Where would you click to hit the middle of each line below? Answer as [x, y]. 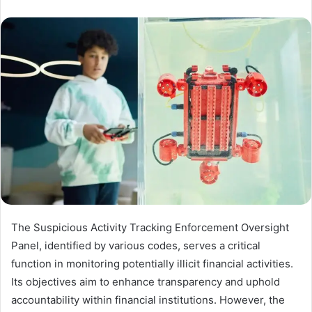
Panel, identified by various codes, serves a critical [136, 245]
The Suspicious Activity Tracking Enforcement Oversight [150, 227]
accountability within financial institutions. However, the [148, 299]
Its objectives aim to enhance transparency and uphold [146, 281]
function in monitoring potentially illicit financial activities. [152, 263]
